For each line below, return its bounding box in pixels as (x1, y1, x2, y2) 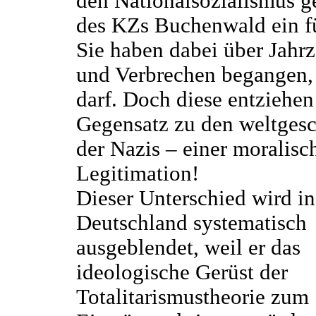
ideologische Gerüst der (75, 260, 288, 285)
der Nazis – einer (75, 137, 233, 162)
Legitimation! (75, 162, 199, 186)
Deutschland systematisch (75, 211, 307, 236)
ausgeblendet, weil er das (75, 236, 300, 260)
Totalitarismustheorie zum (75, 285, 309, 310)
